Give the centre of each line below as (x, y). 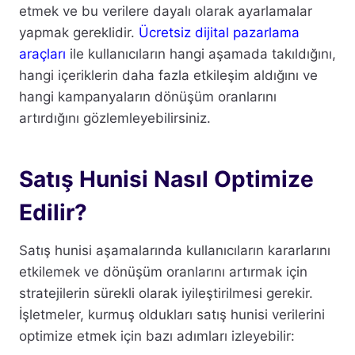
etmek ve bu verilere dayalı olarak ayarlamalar (166, 11)
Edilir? (53, 213)
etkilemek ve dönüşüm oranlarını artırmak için (163, 272)
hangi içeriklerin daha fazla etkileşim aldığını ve (168, 76)
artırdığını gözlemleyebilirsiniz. (115, 118)
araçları (42, 54)
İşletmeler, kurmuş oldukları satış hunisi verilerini (172, 315)
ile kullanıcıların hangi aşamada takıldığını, (201, 54)
